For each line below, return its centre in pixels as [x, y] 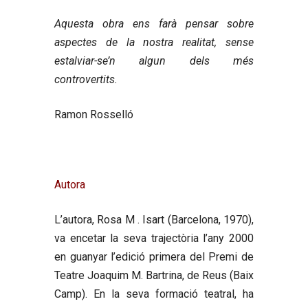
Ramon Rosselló [94, 114]
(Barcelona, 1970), [209, 219]
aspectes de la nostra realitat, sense [154, 42]
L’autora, [76, 219]
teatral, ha [229, 294]
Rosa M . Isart [131, 219]
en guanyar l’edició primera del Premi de [154, 256]
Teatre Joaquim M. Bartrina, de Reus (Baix [154, 275]
